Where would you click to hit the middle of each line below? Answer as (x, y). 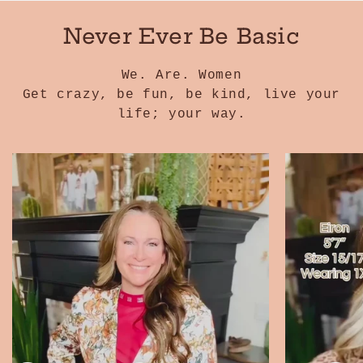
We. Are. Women (181, 76)
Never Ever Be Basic (181, 36)
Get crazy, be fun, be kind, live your (181, 95)
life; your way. (181, 115)
